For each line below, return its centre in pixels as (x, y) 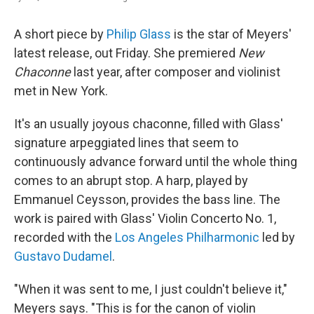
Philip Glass (139, 34)
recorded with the (64, 237)
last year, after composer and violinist (177, 72)
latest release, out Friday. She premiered (126, 53)
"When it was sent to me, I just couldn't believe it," (151, 289)
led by (277, 237)
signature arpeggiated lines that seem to (126, 143)
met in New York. (61, 91)
